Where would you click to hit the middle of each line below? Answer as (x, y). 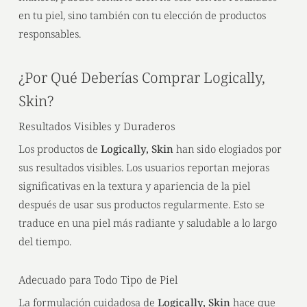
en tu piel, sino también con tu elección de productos (142, 15)
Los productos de (59, 148)
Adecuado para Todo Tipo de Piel (98, 280)
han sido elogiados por (227, 148)
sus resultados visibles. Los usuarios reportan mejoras (144, 167)
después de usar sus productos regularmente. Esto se (141, 204)
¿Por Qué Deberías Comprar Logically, (142, 77)
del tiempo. (45, 241)
